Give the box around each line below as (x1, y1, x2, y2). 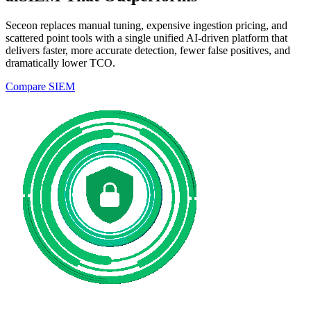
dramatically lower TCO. (6, 56, 115, 69)
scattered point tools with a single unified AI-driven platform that (6, 31, 287, 44)
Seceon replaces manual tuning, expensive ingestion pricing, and (6, 19, 287, 31)
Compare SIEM (6, 80, 75, 92)
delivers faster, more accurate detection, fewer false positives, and (6, 44, 290, 56)
